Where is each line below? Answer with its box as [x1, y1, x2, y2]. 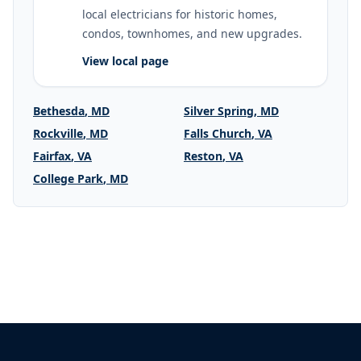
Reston [184, 148, 222, 164]
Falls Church [184, 126, 251, 141]
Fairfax [33, 148, 71, 164]
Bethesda [33, 103, 85, 118]
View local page [82, 53, 168, 68]
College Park [33, 171, 103, 186]
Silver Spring [184, 103, 254, 118]
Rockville [33, 126, 83, 141]
